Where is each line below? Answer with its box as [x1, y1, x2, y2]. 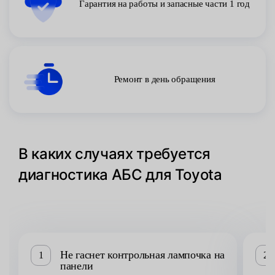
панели [60, 260, 93, 272]
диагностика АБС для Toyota [18, 166, 222, 184]
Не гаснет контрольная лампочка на [60, 249, 225, 261]
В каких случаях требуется [18, 145, 211, 163]
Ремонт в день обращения [114, 74, 215, 84]
